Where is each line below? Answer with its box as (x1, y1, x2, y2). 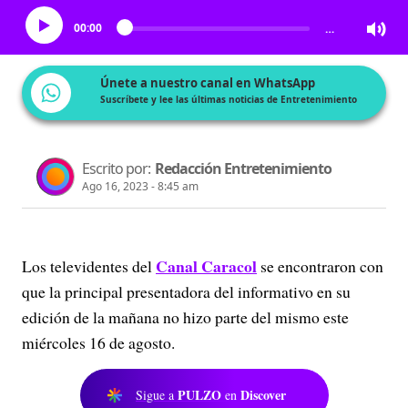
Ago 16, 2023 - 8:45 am (82, 178, 199, 194)
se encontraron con (257, 255, 383, 277)
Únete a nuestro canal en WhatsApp (100, 75, 315, 91)
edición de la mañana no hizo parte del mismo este (22, 306, 349, 328)
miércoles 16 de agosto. (22, 331, 175, 353)
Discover (240, 385, 286, 404)
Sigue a (136, 386, 178, 403)
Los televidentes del (22, 255, 156, 277)
